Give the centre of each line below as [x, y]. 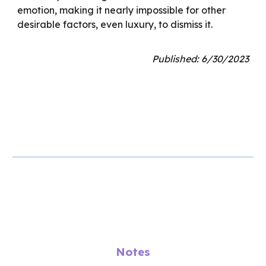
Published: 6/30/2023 [200, 59]
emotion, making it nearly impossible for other [122, 10]
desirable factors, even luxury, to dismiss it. [115, 24]
